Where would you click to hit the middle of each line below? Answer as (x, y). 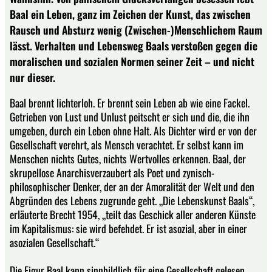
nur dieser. (32, 77)
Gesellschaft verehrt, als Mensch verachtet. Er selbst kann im (127, 144)
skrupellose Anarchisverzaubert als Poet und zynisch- (112, 172)
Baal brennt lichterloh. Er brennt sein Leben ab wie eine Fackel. (130, 102)
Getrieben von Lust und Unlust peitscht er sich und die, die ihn (130, 116)
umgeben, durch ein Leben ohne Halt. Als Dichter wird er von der (133, 130)
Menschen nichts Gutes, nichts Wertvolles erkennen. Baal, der (128, 158)
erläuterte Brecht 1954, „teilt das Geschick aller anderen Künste (133, 214)
